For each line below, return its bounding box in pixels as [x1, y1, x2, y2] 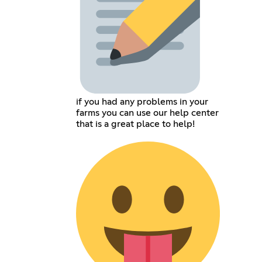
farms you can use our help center [75, 108, 219, 118]
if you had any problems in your [75, 97, 208, 107]
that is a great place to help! [75, 119, 195, 129]
